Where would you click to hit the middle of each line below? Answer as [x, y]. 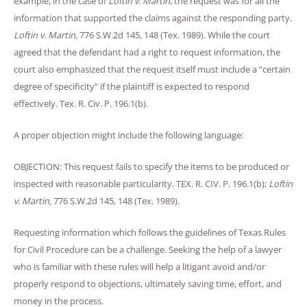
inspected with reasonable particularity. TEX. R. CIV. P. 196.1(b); [141, 184]
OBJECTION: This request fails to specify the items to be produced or [151, 167]
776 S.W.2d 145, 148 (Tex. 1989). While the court [174, 35]
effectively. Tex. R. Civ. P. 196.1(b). [81, 104]
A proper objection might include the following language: [128, 135]
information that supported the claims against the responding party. [153, 18]
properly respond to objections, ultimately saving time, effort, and [148, 283]
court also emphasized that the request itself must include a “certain [152, 70]
